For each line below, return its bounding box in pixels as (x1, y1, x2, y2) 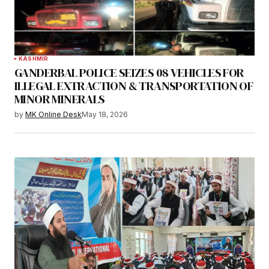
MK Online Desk (25, 109, 82, 119)
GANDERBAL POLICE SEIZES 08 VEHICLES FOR (14, 64, 244, 81)
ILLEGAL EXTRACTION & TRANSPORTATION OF (14, 77, 253, 94)
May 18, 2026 (82, 109, 128, 119)
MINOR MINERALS (14, 90, 105, 107)
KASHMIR (19, 55, 49, 62)
